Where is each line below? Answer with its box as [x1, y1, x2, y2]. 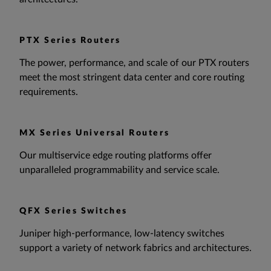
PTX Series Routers [19, 36, 121, 45]
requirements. [19, 87, 78, 97]
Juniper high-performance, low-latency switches [19, 229, 224, 239]
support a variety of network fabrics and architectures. [19, 243, 252, 253]
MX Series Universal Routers [19, 129, 170, 138]
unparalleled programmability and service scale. [19, 165, 220, 175]
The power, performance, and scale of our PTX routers [19, 58, 249, 68]
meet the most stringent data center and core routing [19, 73, 244, 83]
